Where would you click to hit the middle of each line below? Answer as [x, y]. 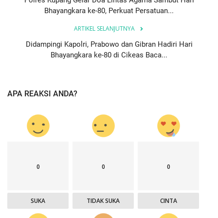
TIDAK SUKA [103, 200]
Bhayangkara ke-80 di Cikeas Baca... [109, 55]
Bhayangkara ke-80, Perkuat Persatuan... [109, 10]
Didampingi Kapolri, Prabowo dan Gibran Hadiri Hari [109, 44]
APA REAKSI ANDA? [42, 93]
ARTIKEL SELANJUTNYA [104, 28]
